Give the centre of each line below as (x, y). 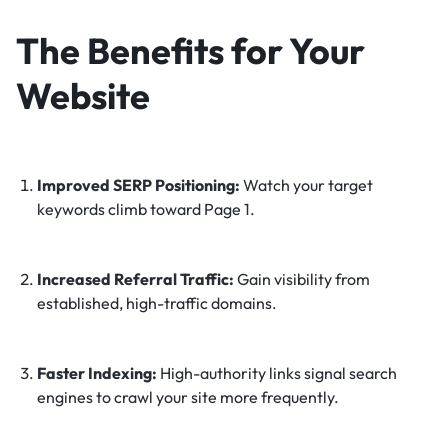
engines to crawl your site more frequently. (187, 397)
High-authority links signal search (276, 373)
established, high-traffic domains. (156, 303)
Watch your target (306, 185)
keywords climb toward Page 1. (145, 209)
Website (83, 95)
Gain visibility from (301, 279)
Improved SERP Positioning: (138, 185)
